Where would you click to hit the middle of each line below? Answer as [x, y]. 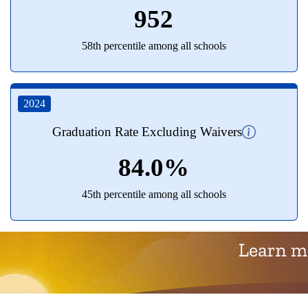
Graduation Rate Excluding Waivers [147, 132]
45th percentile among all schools [154, 194]
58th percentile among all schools [154, 45]
